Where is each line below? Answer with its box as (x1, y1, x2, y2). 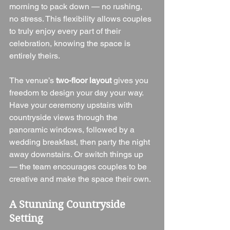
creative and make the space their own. (9, 174, 151, 184)
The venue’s (9, 75, 56, 86)
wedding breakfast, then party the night (9, 137, 152, 147)
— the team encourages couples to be (9, 162, 149, 172)
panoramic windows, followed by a (9, 125, 137, 135)
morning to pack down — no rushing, (9, 2, 144, 12)
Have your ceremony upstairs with (9, 100, 135, 110)
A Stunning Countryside (9, 199, 128, 211)
